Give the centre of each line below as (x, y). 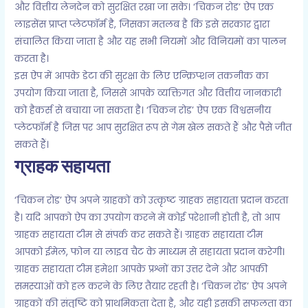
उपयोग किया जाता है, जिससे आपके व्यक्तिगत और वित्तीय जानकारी (148, 93)
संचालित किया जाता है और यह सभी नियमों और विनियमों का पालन (151, 42)
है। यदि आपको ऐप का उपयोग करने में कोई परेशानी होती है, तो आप (147, 218)
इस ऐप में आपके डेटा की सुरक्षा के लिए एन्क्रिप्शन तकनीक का (142, 76)
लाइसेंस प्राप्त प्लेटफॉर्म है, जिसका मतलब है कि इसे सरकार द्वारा (142, 25)
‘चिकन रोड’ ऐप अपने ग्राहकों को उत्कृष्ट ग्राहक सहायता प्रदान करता (152, 201)
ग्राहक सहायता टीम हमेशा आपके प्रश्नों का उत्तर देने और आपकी (141, 269)
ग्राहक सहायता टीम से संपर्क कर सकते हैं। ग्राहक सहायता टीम (139, 235)
